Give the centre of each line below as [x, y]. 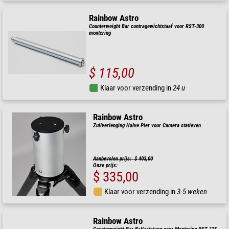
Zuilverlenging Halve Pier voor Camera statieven [147, 126]
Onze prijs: [106, 165]
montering [100, 33]
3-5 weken [192, 191]
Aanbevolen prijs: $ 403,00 [123, 158]
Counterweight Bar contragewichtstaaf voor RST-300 [147, 26]
